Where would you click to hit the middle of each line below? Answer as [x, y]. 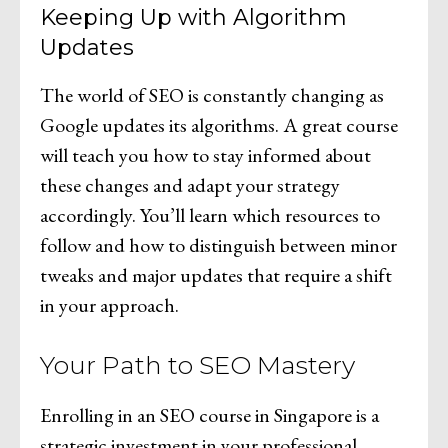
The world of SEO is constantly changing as [212, 95]
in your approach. [109, 305]
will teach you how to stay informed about [205, 155]
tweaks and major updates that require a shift [216, 275]
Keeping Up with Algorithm [193, 18]
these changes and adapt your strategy [190, 185]
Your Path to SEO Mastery [197, 365]
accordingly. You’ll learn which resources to [210, 215]
